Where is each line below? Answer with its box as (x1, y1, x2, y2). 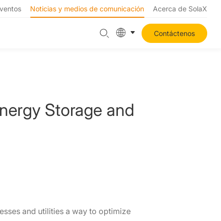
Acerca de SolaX (153, 4, 207, 13)
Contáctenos (154, 29, 195, 37)
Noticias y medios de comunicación (30, 4, 144, 13)
